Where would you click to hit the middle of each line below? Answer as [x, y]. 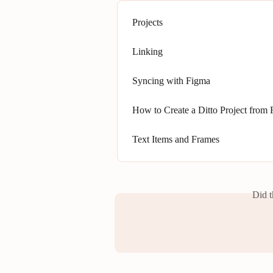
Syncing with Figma [171, 81]
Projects [147, 23]
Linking [147, 52]
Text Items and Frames [176, 140]
